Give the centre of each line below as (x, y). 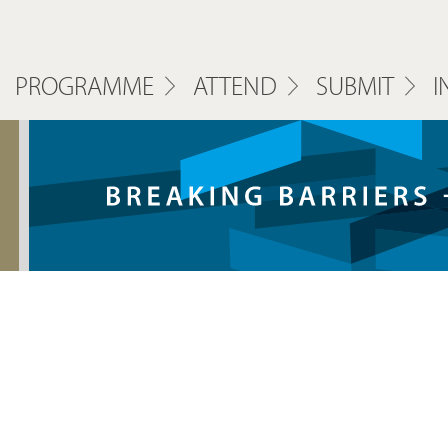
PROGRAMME (84, 85)
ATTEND (234, 85)
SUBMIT (354, 85)
